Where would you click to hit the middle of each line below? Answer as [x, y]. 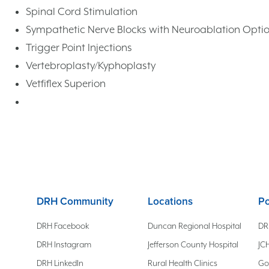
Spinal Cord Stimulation [82, 11]
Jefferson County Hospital [193, 244]
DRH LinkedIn [60, 263]
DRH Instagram [64, 244]
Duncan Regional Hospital [194, 226]
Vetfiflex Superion [66, 83]
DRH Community [75, 201]
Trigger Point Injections [79, 47]
